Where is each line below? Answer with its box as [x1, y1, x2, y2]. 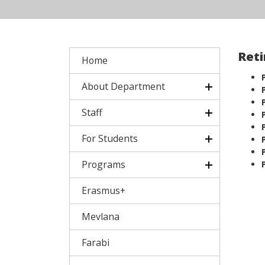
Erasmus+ [82, 184, 125, 197]
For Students [82, 132, 138, 145]
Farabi [82, 236, 109, 249]
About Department [82, 80, 165, 93]
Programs [82, 158, 125, 171]
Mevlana [82, 210, 119, 223]
